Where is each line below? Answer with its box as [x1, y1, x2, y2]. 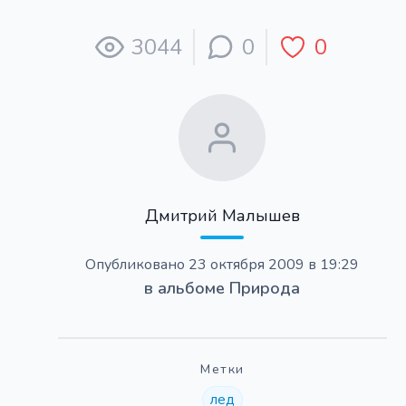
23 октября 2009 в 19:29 [185, 255, 360, 275]
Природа [229, 277, 301, 299]
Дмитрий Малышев [144, 205, 300, 227]
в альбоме [144, 277, 230, 299]
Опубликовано [85, 255, 186, 275]
